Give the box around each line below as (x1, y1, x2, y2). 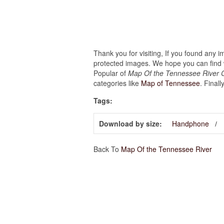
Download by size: (99, 118, 162, 128)
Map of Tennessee (141, 78, 200, 88)
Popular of (93, 68, 128, 78)
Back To (93, 144, 121, 154)
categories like (93, 78, 141, 88)
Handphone (172, 118, 209, 128)
